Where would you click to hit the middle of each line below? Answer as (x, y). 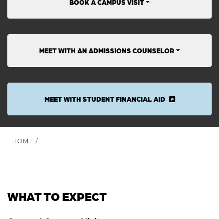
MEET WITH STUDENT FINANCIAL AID (105, 99)
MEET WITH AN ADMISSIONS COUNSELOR (107, 50)
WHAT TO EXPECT (57, 196)
